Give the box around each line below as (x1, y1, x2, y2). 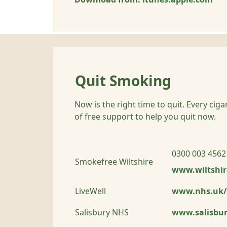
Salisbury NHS (75, 208, 129, 216)
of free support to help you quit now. (74, 112, 216, 121)
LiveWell (75, 187, 106, 195)
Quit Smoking (75, 74, 171, 88)
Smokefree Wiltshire (75, 158, 153, 166)
